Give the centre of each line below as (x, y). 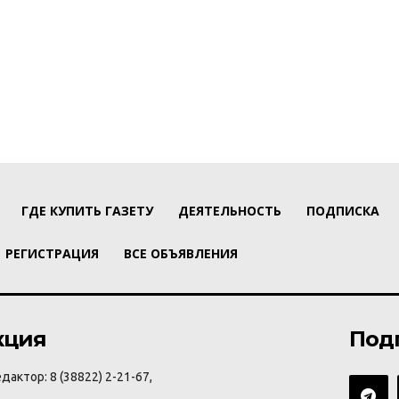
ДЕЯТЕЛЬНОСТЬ (230, 211)
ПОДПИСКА (343, 211)
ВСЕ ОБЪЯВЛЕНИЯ (181, 254)
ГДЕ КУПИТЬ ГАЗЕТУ (87, 211)
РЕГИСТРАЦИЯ (52, 254)
